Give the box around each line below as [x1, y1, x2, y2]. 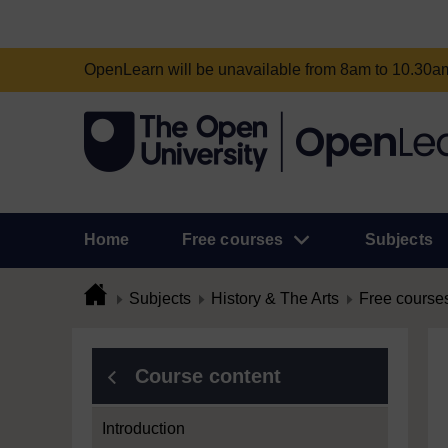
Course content [135, 365, 281, 387]
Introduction [102, 420, 185, 437]
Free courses [181, 231, 284, 248]
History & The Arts [211, 290, 339, 307]
